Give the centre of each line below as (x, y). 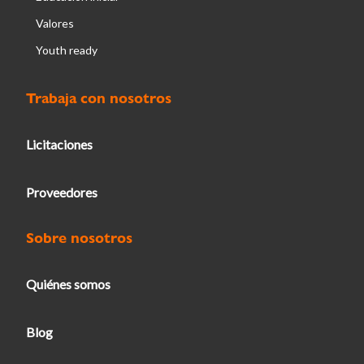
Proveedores (62, 192)
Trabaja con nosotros (99, 98)
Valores (55, 23)
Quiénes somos (68, 284)
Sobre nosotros (79, 238)
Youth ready (67, 50)
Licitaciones (59, 144)
